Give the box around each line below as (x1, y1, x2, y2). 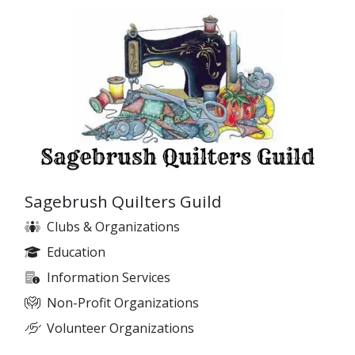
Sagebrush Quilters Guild (25, 189, 222, 212)
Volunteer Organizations (47, 319, 194, 337)
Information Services (47, 268, 170, 286)
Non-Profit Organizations (47, 293, 199, 311)
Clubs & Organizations (47, 217, 180, 235)
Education (47, 242, 105, 261)
